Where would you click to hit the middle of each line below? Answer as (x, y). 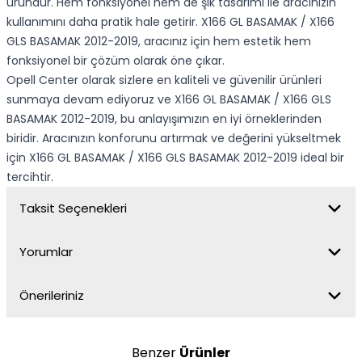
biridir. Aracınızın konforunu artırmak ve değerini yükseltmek (174, 138)
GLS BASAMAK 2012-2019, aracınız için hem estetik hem (159, 41)
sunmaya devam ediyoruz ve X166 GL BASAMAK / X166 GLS (169, 99)
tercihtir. (30, 177)
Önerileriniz (52, 295)
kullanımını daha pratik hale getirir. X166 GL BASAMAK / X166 (170, 22)
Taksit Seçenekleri (73, 208)
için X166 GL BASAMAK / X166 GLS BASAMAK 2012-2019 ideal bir (175, 158)
